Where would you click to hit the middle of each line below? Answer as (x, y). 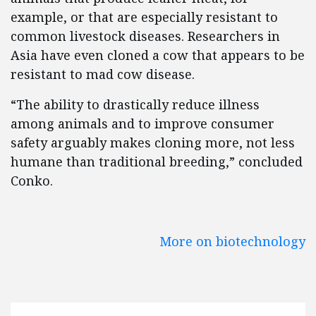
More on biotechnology (232, 241)
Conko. (32, 181)
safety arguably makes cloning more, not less (153, 142)
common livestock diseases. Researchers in (145, 36)
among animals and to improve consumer (142, 123)
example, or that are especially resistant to (144, 17)
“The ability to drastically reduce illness (135, 104)
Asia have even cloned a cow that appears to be (158, 55)
